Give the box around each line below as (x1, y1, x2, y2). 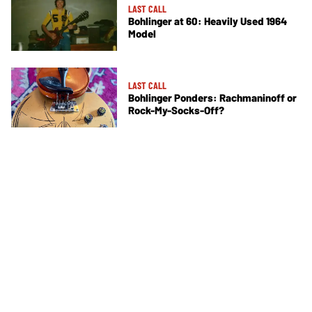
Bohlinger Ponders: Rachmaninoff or (128, 91, 297, 104)
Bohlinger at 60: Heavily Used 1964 (128, 15, 287, 28)
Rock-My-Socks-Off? (128, 103, 224, 116)
